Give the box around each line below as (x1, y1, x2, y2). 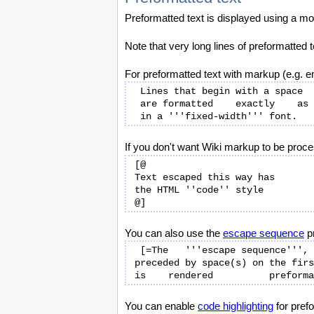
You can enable (125, 300, 198, 312)
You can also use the (125, 227, 223, 239)
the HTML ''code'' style (135, 184, 264, 196)
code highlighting (198, 300, 273, 312)
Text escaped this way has (135, 172, 275, 183)
